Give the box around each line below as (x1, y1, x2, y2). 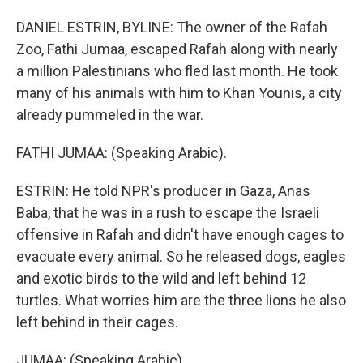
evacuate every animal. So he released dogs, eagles (16, 248, 346, 266)
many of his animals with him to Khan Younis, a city (16, 84, 342, 102)
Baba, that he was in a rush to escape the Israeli (16, 204, 319, 222)
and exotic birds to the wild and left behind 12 (16, 270, 306, 288)
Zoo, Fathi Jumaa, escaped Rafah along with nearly (16, 41, 338, 58)
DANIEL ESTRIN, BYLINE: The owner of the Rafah (16, 19, 327, 36)
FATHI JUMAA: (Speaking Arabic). (16, 144, 227, 162)
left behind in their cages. (16, 314, 178, 331)
